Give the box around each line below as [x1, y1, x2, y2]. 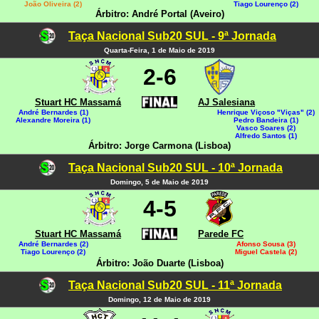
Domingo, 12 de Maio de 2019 [108, 296, 211, 303]
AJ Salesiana [198, 97, 255, 108]
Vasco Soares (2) [236, 124, 296, 132]
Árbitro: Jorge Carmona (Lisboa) [88, 140, 231, 151]
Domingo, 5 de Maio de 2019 [110, 178, 209, 186]
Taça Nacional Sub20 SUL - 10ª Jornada [68, 162, 283, 174]
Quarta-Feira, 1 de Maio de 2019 [104, 46, 215, 54]
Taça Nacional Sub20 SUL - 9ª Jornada [68, 30, 276, 42]
